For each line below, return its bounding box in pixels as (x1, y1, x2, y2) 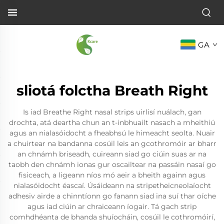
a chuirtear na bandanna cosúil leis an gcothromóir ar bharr (7, 139, 216, 148)
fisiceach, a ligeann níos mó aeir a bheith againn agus (18, 170, 205, 179)
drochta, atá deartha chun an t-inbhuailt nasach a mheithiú (9, 118, 215, 127)
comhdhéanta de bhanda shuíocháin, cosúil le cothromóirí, (9, 212, 215, 221)
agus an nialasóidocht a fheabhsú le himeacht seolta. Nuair (9, 128, 215, 137)
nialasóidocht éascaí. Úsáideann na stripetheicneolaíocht (13, 181, 211, 190)
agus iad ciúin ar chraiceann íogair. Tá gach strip (27, 202, 196, 211)
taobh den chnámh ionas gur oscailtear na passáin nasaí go (8, 160, 216, 169)
